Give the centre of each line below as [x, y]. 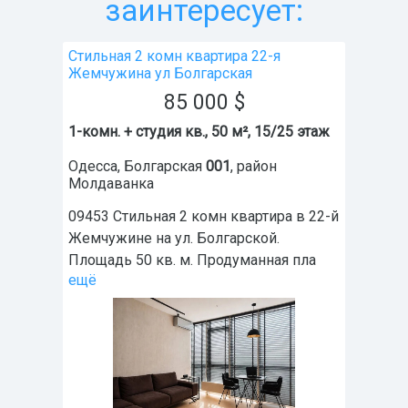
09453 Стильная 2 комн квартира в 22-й [204, 217]
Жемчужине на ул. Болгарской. [174, 239]
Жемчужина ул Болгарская [160, 74]
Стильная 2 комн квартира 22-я [174, 56]
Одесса [93, 167]
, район [254, 167]
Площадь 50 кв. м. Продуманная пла [192, 260]
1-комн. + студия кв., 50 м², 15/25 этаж [199, 132]
